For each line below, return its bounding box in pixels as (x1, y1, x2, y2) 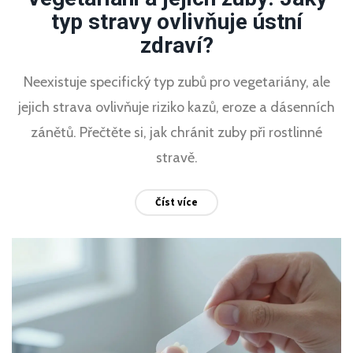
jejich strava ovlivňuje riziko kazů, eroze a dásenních (18, 98, 335, 116)
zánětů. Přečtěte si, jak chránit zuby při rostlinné (31, 123, 322, 141)
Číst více (155, 195, 198, 209)
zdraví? (139, 32, 214, 58)
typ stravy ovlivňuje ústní (50, 8, 303, 35)
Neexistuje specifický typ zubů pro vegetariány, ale (23, 72, 330, 91)
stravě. (155, 148, 198, 166)
